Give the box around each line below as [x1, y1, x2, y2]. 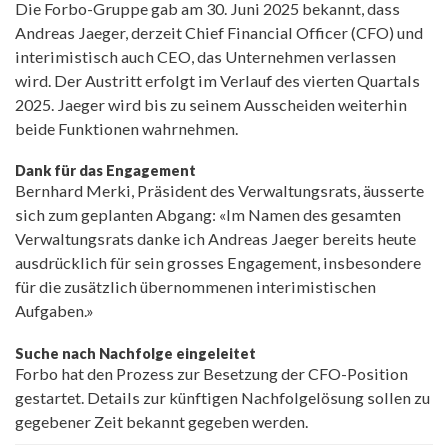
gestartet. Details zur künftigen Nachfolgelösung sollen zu [15, 388, 430, 408]
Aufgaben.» [15, 301, 94, 321]
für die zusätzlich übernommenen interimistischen [15, 277, 376, 297]
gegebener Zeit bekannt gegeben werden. [15, 412, 308, 432]
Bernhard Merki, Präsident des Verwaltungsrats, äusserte [15, 181, 424, 201]
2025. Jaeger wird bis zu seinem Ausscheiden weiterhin [15, 94, 407, 114]
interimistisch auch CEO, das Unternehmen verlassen [15, 46, 396, 66]
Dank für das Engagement [15, 162, 196, 180]
